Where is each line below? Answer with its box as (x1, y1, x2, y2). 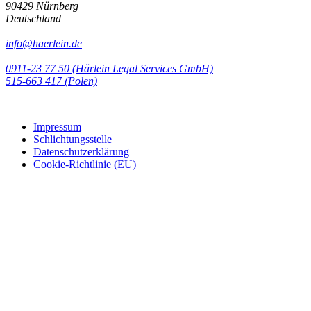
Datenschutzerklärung (33, 146, 129, 158)
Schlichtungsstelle (33, 133, 112, 146)
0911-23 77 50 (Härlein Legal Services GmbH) (6, 62, 213, 75)
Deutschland (6, 12, 61, 25)
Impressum (33, 121, 81, 133)
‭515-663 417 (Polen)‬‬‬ (6, 75, 97, 87)
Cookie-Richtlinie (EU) (33, 158, 136, 171)
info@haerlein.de (6, 37, 82, 50)
